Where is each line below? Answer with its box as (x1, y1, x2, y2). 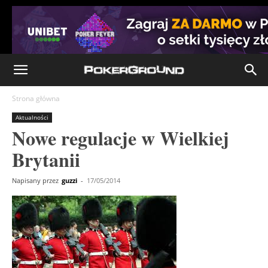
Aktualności (16, 113, 48, 121)
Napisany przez (12, 176, 59, 185)
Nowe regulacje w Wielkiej (12, 124, 229, 152)
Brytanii (12, 145, 80, 173)
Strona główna (12, 93, 60, 103)
